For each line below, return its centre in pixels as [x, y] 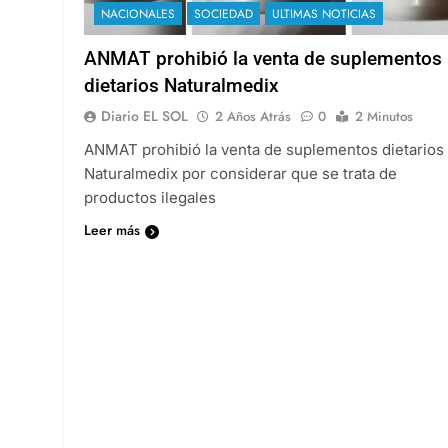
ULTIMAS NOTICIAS [324, 13]
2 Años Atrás [253, 116]
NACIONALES [138, 13]
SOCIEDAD [223, 13]
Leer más [112, 229]
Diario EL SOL [144, 115]
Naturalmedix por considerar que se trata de [240, 173]
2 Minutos [384, 116]
